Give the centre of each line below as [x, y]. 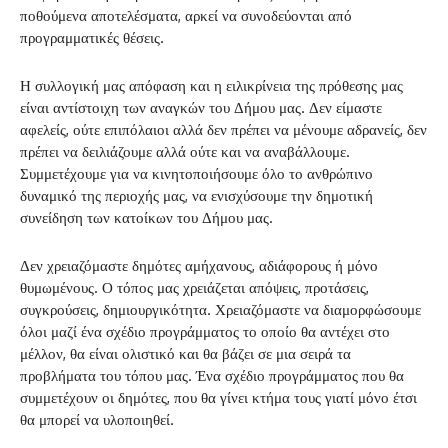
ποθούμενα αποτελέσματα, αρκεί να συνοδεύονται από [186, 15]
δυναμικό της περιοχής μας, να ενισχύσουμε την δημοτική [196, 195]
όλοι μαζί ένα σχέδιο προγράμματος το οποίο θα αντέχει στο [205, 331]
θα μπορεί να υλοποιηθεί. [97, 419]
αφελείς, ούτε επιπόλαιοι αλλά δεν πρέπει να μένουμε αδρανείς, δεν [223, 129]
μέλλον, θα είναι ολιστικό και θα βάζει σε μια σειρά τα [185, 353]
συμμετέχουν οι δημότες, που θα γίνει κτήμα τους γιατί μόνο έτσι [218, 397]
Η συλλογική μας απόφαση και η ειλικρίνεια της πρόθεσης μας [211, 85]
